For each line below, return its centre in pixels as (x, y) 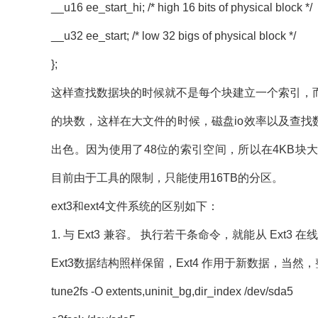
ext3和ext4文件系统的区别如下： (135, 206)
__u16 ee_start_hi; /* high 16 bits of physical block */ (182, 7)
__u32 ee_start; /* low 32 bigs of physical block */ (174, 36)
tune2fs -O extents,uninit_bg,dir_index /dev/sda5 (172, 291)
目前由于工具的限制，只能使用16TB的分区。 (167, 178)
